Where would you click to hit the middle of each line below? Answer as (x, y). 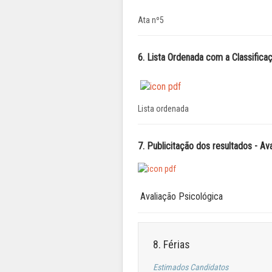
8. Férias (172, 245)
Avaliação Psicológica (180, 197)
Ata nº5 (151, 20)
